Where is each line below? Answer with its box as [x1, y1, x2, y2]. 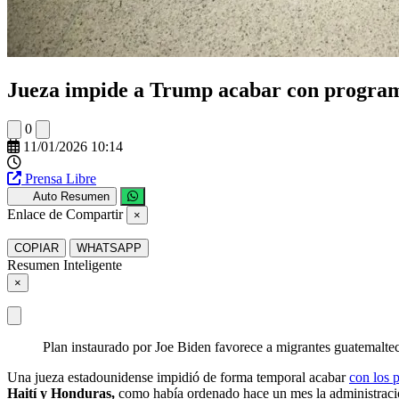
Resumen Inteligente [7, 256, 122, 273]
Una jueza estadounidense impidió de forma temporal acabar [7, 369, 349, 385]
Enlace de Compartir [7, 206, 123, 222]
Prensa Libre [25, 170, 96, 186]
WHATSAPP [77, 240, 142, 255]
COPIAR [14, 240, 59, 255]
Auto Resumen [32, 189, 110, 203]
